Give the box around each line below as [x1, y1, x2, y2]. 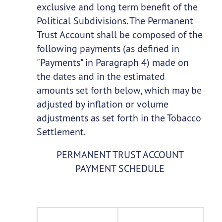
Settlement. [36, 125, 86, 138]
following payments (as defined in [36, 42, 179, 55]
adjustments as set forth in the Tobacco [36, 111, 201, 124]
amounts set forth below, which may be [36, 84, 202, 97]
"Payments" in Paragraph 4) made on [36, 56, 189, 69]
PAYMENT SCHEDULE [75, 162, 165, 175]
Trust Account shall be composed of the [36, 28, 203, 41]
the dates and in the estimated [36, 70, 165, 83]
